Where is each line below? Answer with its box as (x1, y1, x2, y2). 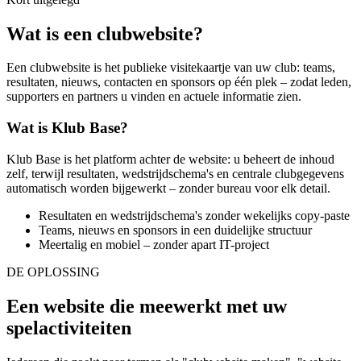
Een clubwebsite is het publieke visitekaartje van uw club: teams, (6, 60, 335, 75)
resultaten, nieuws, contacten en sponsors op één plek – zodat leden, (6, 75, 351, 89)
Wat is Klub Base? (6, 119, 128, 137)
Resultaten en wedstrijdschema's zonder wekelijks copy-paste (39, 208, 350, 222)
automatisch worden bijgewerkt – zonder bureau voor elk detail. (6, 180, 330, 195)
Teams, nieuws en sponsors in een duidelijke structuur (39, 222, 312, 237)
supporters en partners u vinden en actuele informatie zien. (6, 89, 301, 104)
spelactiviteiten (6, 317, 131, 338)
